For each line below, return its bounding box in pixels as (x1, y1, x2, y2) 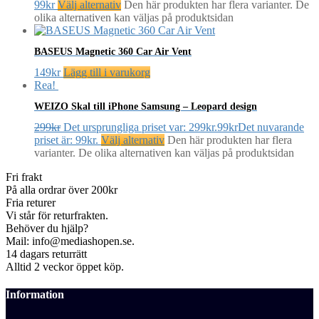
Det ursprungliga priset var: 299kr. (63, 121, 217, 133)
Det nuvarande (238, 121, 304, 133)
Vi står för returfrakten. (6, 209, 108, 221)
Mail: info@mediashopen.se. (6, 235, 135, 247)
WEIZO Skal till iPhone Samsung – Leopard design (34, 100, 257, 113)
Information (6, 288, 64, 301)
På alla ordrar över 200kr (6, 184, 117, 196)
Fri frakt (6, 171, 42, 183)
